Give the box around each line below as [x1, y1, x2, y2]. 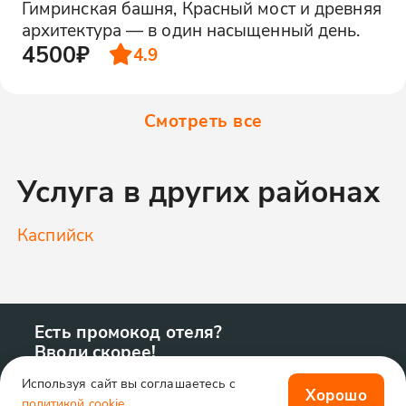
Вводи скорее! [34, 339, 157, 362]
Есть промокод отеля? [34, 319, 223, 343]
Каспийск [17, 223, 93, 246]
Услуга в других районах [17, 170, 381, 210]
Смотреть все [143, 109, 263, 132]
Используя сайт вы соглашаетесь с [21, 373, 237, 391]
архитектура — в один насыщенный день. [21, 18, 361, 42]
